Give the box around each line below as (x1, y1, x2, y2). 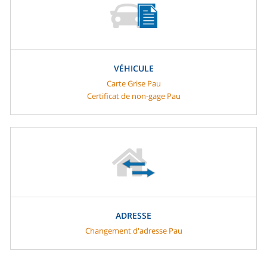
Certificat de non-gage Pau (86, 91, 181, 102)
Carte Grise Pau (106, 78, 161, 89)
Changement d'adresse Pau (85, 225, 182, 237)
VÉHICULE (113, 63, 154, 74)
